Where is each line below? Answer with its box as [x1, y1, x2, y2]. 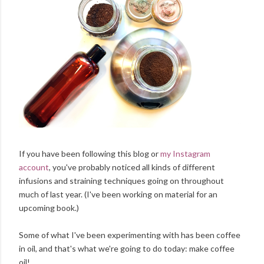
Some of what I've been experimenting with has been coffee [19, 230, 240, 240]
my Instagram [160, 148, 210, 159]
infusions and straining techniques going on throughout [19, 176, 224, 186]
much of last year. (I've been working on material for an [19, 189, 217, 200]
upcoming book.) [19, 203, 79, 213]
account [19, 162, 49, 173]
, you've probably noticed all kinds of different [49, 162, 215, 173]
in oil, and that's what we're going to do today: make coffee [19, 243, 235, 254]
